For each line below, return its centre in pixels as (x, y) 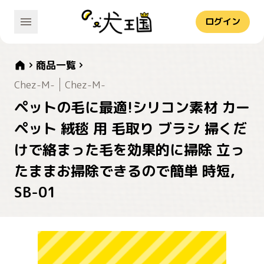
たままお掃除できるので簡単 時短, (125, 171)
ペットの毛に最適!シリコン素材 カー (132, 108)
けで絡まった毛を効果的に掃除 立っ (129, 150)
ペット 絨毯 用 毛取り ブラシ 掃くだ (131, 129)
